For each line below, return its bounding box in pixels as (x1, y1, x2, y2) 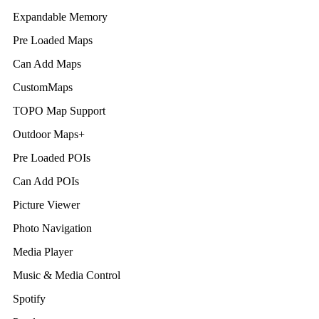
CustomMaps (13, 81, 73, 93)
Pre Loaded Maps (13, 34, 93, 46)
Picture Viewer (13, 199, 80, 211)
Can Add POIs (13, 175, 79, 187)
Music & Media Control (13, 269, 120, 281)
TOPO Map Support (13, 105, 105, 117)
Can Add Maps (13, 58, 81, 70)
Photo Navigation (13, 222, 92, 234)
